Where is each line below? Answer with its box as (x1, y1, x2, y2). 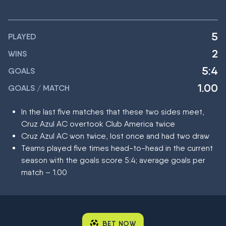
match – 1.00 (21, 167, 67, 177)
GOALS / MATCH (8, 83, 70, 93)
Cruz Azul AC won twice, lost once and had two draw (21, 131, 209, 141)
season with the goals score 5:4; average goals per (21, 155, 205, 165)
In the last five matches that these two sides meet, (21, 107, 204, 117)
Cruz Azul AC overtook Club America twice (21, 119, 175, 129)
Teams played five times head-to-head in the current (21, 143, 213, 153)
